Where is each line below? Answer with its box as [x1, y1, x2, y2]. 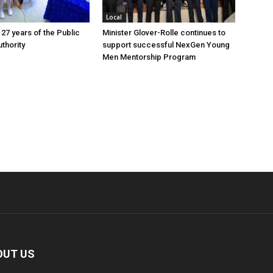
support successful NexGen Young [102, 40, 230, 49]
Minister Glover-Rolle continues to [102, 28, 225, 37]
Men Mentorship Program [102, 52, 196, 62]
